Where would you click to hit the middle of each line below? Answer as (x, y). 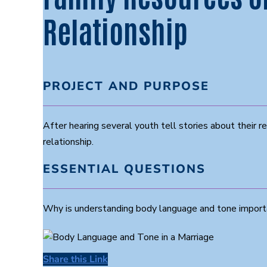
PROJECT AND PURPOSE (126, 86)
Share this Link (75, 259)
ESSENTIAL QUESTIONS (124, 169)
